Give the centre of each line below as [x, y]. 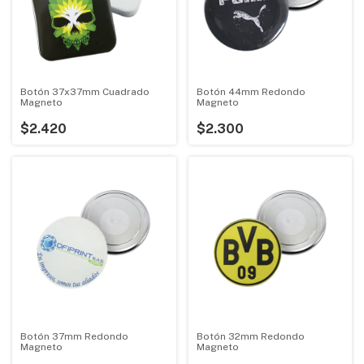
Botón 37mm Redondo [74, 337]
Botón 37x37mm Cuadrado [85, 91]
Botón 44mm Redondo [251, 91]
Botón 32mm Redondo [250, 337]
